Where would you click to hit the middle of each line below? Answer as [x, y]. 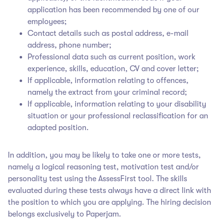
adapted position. [58, 127]
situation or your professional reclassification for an [118, 116]
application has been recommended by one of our [113, 10]
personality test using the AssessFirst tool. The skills [97, 179]
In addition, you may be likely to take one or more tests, [104, 155]
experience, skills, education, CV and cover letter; [113, 69]
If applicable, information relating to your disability [117, 104]
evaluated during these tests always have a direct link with [110, 190]
